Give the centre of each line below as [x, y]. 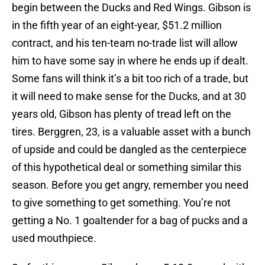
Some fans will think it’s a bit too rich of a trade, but [130, 79]
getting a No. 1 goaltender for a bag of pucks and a [130, 221]
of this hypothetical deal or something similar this [127, 167]
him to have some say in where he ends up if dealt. [130, 61]
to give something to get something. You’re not [121, 203]
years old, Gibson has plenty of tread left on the [122, 114]
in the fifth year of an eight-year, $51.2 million [117, 25]
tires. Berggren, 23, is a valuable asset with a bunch [131, 132]
